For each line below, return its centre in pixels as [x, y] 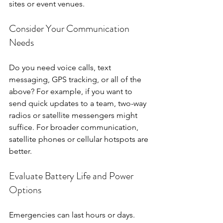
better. [20, 151]
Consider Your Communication [70, 29]
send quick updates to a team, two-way [79, 104]
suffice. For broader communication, [75, 127]
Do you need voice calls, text [61, 68]
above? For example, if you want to [72, 92]
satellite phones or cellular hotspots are [80, 139]
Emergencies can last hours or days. [73, 215]
